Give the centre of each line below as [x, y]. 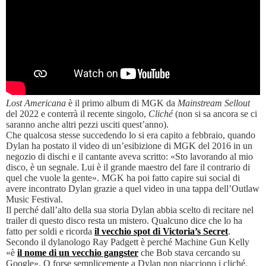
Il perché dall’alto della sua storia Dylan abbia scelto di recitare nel [130, 210]
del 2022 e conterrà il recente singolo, [77, 114]
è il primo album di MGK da [122, 103]
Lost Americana [36, 103]
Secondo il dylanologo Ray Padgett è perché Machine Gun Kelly [128, 242]
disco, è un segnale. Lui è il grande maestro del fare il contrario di [128, 167]
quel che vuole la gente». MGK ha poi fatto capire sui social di [123, 178]
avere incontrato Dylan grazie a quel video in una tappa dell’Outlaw [133, 189]
